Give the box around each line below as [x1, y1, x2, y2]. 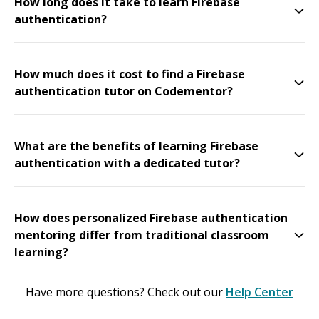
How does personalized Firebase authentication [14, 209, 288, 226]
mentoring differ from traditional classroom [14, 226, 269, 243]
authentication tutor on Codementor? [14, 83, 233, 99]
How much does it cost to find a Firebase [14, 66, 245, 82]
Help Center [226, 283, 293, 300]
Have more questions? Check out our [26, 283, 223, 300]
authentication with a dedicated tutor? [14, 155, 240, 171]
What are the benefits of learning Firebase [14, 137, 258, 154]
